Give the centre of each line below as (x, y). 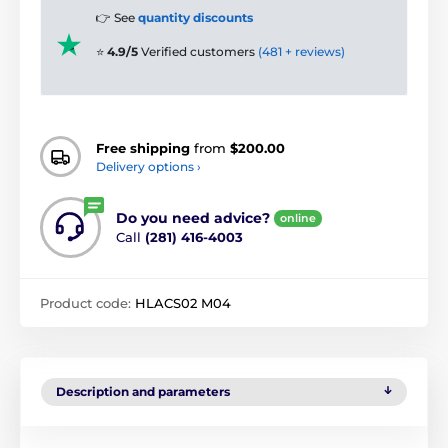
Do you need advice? (193, 218)
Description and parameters (143, 392)
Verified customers (199, 52)
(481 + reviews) (301, 52)
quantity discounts (195, 18)
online (298, 218)
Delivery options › (148, 166)
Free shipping (143, 147)
